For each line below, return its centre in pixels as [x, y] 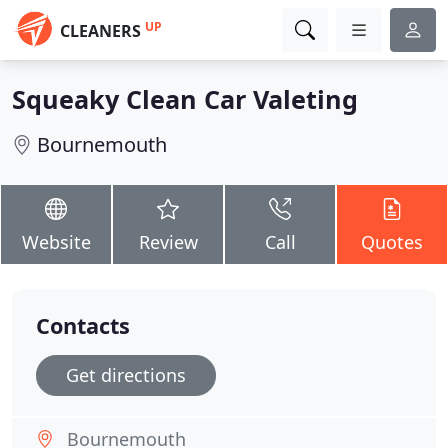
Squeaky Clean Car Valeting [185, 99]
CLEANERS [100, 31]
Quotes [392, 242]
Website [56, 242]
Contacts [83, 325]
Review [168, 242]
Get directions [126, 375]
